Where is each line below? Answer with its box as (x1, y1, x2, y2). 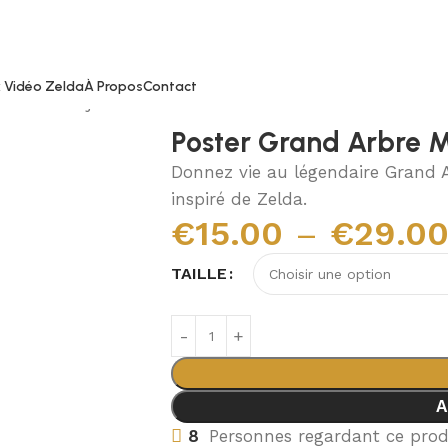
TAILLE (171, 264, 228, 283)
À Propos (84, 77, 143, 95)
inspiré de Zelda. (171, 189, 308, 209)
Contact (143, 77, 197, 95)
